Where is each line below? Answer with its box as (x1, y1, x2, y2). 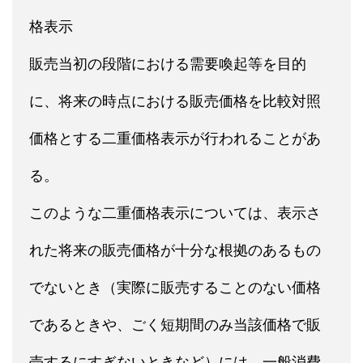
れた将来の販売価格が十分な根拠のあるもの (29, 241, 321, 258)
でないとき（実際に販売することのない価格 (29, 278, 321, 296)
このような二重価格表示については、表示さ (29, 203, 321, 221)
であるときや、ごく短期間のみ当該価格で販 (29, 315, 321, 333)
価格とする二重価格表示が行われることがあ (29, 129, 321, 147)
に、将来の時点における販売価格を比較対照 (29, 92, 321, 109)
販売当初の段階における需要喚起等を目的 (29, 54, 306, 72)
